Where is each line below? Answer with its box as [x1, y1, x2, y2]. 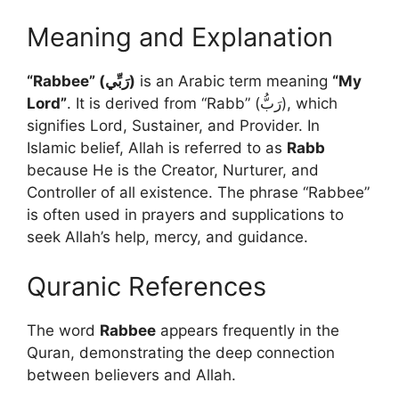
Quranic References [27, 270, 266, 302]
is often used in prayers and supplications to [27, 206, 344, 224]
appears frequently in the [156, 321, 339, 339]
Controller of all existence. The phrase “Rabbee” [27, 183, 370, 201]
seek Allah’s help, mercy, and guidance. [27, 228, 308, 246]
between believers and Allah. [27, 365, 236, 384]
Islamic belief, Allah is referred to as [27, 139, 287, 157]
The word [27, 321, 100, 339]
